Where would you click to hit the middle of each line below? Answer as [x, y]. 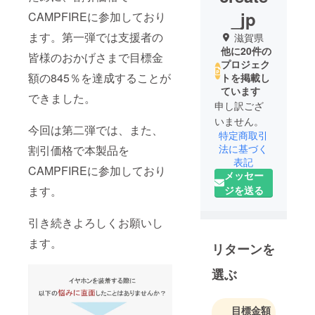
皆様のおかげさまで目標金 [96, 57]
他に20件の [246, 50]
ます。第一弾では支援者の [96, 37]
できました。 [62, 98]
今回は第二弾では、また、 [96, 129]
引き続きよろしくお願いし [96, 222]
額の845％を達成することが [99, 77]
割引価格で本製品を [79, 150]
